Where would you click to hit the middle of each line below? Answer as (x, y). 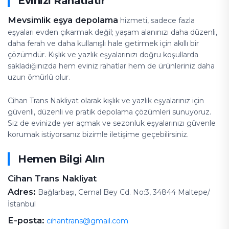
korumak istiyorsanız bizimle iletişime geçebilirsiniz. (98, 134)
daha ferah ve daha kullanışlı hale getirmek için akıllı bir (103, 43)
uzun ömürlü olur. (39, 77)
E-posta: (26, 220)
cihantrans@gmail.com (87, 221)
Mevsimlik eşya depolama (63, 20)
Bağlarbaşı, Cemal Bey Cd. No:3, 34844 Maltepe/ (123, 192)
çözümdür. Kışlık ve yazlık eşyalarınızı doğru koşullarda (103, 55)
